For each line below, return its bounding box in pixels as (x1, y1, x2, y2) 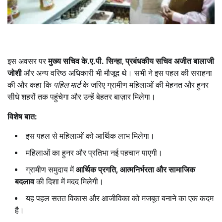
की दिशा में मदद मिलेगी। (34, 177, 104, 186)
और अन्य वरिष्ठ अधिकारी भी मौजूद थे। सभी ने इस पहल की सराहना (22, 68, 212, 78)
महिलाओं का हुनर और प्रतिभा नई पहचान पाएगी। (26, 148, 163, 158)
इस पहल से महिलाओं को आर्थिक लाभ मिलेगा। (26, 131, 155, 141)
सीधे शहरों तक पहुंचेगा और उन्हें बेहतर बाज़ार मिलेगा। (7, 92, 156, 102)
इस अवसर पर (7, 56, 48, 66)
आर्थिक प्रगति (76, 165, 116, 174)
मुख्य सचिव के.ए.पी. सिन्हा (48, 56, 122, 66)
